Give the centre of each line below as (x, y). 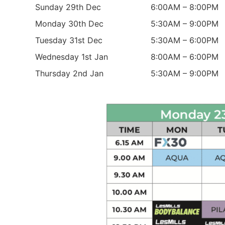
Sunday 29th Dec (68, 7)
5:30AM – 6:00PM (185, 40)
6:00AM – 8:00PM (185, 7)
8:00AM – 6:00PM (185, 57)
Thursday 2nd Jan (69, 74)
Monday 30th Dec (69, 24)
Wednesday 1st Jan (72, 57)
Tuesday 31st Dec (69, 40)
